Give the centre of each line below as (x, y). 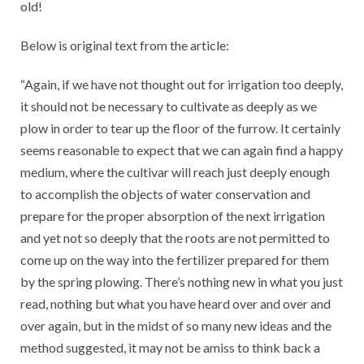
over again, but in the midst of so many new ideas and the (176, 325)
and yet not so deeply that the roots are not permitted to (175, 237)
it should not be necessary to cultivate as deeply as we (169, 106)
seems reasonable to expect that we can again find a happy (182, 149)
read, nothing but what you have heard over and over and (175, 303)
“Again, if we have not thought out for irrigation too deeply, (182, 84)
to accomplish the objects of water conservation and (165, 193)
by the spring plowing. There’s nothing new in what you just (182, 281)
